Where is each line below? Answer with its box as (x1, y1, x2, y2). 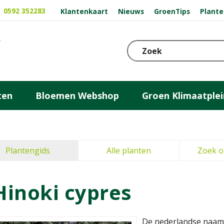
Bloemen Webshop (35, 89, 119, 101)
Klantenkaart (60, 6, 108, 16)
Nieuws (118, 6, 144, 16)
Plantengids (5, 145, 50, 156)
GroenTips (153, 6, 190, 16)
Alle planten (106, 145, 151, 156)
